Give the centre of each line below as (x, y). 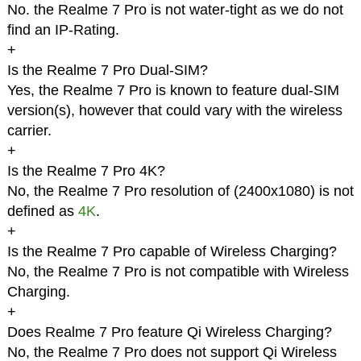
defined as (42, 212)
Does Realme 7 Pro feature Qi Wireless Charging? (169, 332)
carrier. (29, 131)
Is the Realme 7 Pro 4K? (86, 171)
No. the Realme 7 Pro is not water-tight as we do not (175, 10)
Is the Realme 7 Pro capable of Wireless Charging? (172, 252)
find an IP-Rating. (63, 30)
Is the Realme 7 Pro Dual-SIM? (107, 71)
